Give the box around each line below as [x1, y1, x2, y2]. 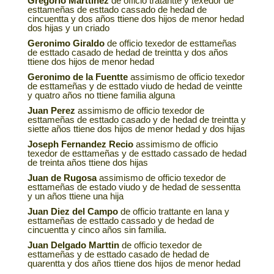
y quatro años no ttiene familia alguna [27, 90, 175, 101]
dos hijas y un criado [27, 23, 109, 34]
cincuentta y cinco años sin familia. [27, 224, 166, 235]
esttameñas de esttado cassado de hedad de [27, 4, 207, 15]
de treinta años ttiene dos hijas [27, 157, 148, 168]
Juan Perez [27, 105, 75, 116]
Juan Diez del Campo [27, 206, 118, 217]
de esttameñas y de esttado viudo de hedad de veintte [27, 81, 242, 92]
